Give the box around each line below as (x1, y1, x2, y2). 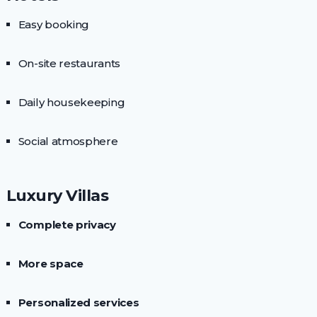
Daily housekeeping (18, 96, 125, 110)
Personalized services (18, 296, 139, 310)
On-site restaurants (18, 57, 120, 71)
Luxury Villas (6, 185, 109, 206)
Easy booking (18, 18, 90, 32)
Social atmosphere (18, 134, 118, 149)
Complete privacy (18, 218, 116, 232)
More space (18, 257, 83, 271)
